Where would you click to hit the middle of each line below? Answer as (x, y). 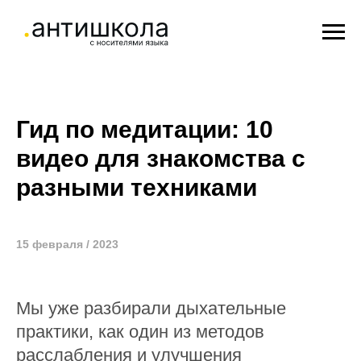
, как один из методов (176, 332)
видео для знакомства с (161, 158)
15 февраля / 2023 (67, 244)
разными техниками (137, 187)
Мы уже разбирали (96, 308)
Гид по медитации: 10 (145, 129)
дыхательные (231, 308)
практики (52, 332)
